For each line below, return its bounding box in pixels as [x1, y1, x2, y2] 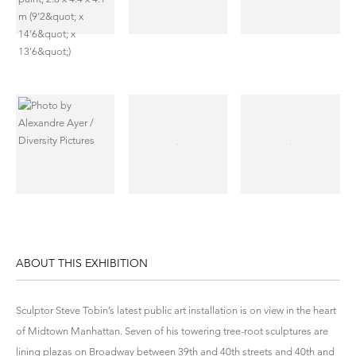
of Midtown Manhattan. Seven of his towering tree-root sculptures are [16, 324, 328, 337]
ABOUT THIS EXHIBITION [16, 255, 148, 270]
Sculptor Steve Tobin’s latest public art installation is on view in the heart [16, 304, 336, 316]
